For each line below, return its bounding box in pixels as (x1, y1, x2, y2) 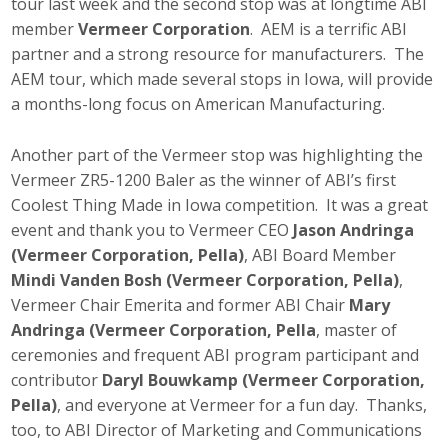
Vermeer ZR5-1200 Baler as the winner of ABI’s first (11, 168, 397, 191)
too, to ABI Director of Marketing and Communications (11, 418, 423, 441)
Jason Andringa (293, 218, 415, 241)
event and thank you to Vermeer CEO (11, 218, 294, 241)
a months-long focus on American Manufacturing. (11, 93, 386, 116)
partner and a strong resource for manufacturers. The (11, 43, 425, 66)
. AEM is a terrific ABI (250, 18, 408, 41)
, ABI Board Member (244, 243, 397, 266)
